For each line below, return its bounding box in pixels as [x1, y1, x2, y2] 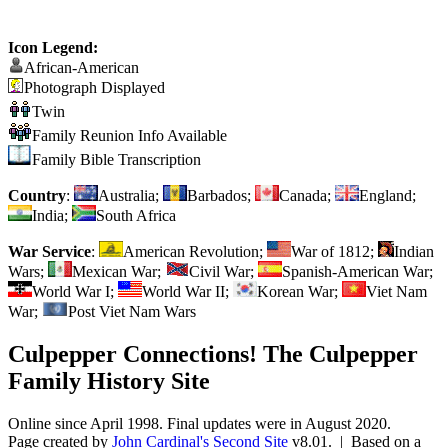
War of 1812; [291, 242, 378, 260]
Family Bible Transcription [32, 150, 201, 168]
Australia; [98, 186, 163, 204]
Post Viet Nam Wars [68, 302, 196, 320]
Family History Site [8, 367, 210, 394]
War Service [8, 242, 91, 260]
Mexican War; [72, 262, 165, 280]
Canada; [279, 186, 335, 204]
